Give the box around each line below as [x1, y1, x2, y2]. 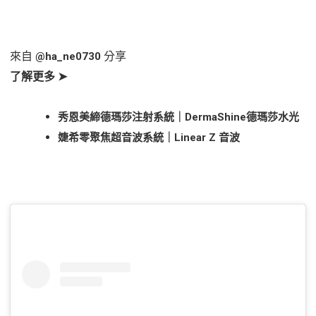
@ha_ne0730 [35, 50, 101, 63]
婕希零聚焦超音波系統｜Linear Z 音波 [57, 131, 240, 145]
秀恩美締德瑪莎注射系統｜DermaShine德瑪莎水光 [57, 111, 299, 124]
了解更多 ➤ [9, 70, 67, 84]
